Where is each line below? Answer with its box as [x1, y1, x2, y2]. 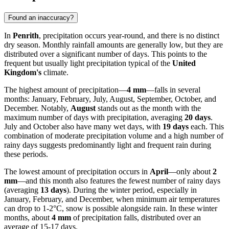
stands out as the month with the [96, 104, 201, 113]
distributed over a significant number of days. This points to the [4, 50, 207, 59]
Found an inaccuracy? [8, 14, 74, 22]
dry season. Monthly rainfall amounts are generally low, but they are [4, 40, 223, 50]
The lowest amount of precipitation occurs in [4, 167, 150, 176]
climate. [41, 68, 68, 77]
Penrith [13, 31, 39, 40]
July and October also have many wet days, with [4, 122, 163, 131]
